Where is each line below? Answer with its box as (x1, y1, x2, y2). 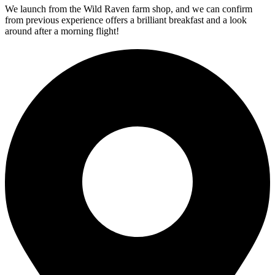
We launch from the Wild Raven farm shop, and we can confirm (5, 3, 252, 14)
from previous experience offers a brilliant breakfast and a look (5, 14, 247, 25)
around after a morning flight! (5, 25, 119, 36)
